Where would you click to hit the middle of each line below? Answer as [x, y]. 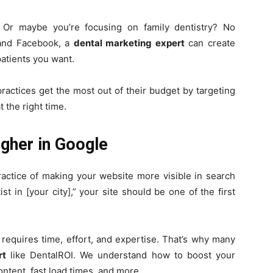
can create [210, 43]
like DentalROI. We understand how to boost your [121, 255]
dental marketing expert [129, 43]
